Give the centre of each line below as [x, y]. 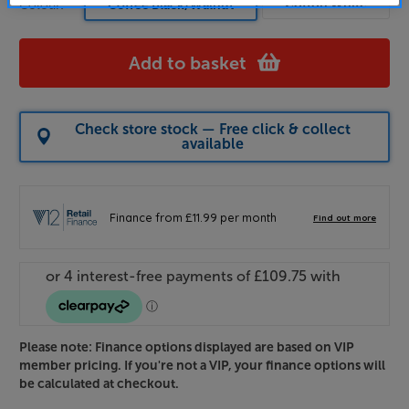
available [212, 143]
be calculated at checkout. [99, 383]
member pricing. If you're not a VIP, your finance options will [202, 365]
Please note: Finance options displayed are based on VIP [187, 347]
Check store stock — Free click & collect [212, 129]
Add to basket [188, 63]
